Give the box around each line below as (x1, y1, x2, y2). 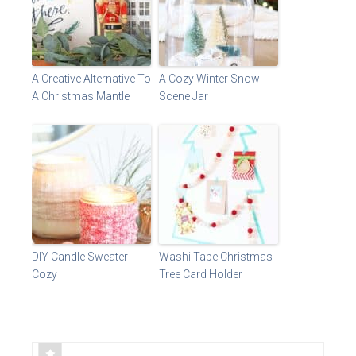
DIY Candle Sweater (32, 250, 128, 263)
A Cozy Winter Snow (159, 72, 260, 85)
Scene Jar (159, 89, 208, 103)
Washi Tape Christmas (159, 250, 273, 263)
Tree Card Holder (159, 267, 242, 281)
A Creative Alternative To (32, 72, 151, 85)
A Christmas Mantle (32, 89, 130, 103)
